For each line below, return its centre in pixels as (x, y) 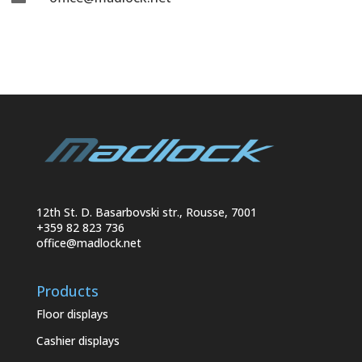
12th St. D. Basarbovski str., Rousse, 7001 (146, 213)
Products (67, 291)
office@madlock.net (88, 243)
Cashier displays (78, 341)
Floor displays (72, 314)
